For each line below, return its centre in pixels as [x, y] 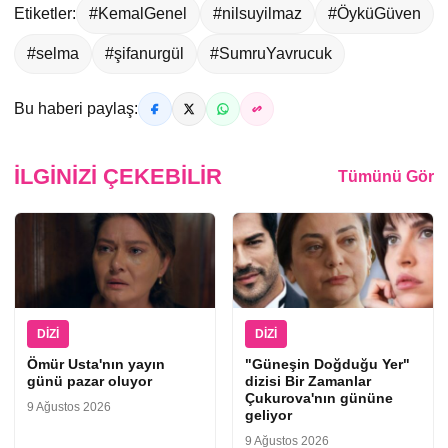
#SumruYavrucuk [271, 54]
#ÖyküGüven [374, 14]
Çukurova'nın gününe [319, 398]
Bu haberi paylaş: [76, 109]
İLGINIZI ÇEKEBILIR [118, 177]
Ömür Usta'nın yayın [96, 364]
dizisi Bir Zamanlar [308, 381]
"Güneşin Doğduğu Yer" [327, 364]
